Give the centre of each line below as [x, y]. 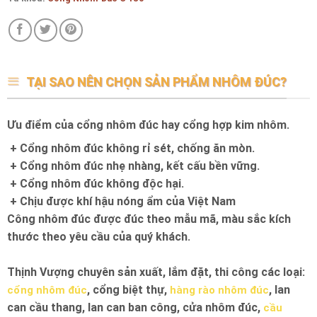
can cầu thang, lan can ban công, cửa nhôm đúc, [135, 307]
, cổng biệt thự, [128, 289]
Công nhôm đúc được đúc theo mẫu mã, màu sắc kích [149, 218]
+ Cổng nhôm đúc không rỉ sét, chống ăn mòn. [131, 148]
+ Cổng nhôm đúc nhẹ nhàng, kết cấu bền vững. [133, 165]
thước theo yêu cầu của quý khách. [99, 236]
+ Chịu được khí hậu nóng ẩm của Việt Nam [121, 201]
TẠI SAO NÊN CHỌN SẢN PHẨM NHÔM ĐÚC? [156, 82]
